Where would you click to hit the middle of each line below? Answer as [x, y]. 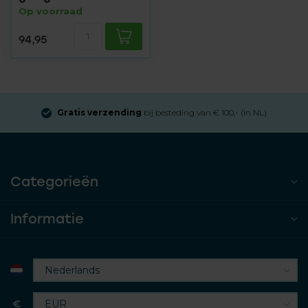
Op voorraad [51, 11]
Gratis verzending [99, 112]
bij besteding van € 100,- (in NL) [204, 112]
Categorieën [54, 181]
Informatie [47, 219]
